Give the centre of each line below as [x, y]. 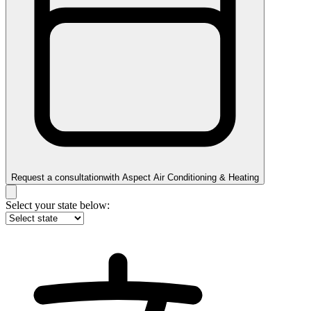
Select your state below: [58, 205]
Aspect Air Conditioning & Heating [191, 177]
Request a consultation [57, 177]
